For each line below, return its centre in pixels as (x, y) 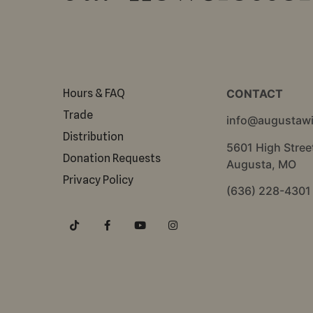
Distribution (93, 137)
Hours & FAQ (94, 93)
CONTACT (254, 94)
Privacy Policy (98, 180)
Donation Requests (112, 158)
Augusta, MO (261, 164)
